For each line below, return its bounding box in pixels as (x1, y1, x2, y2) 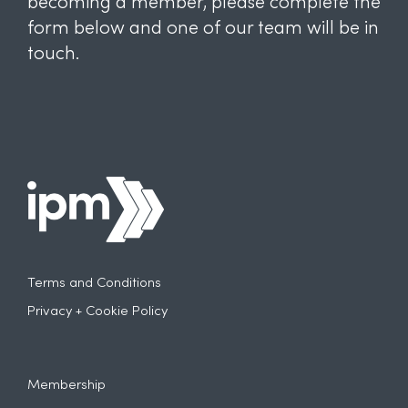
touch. (26, 46, 79, 64)
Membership (26, 378, 106, 392)
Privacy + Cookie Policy (26, 304, 168, 318)
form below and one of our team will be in (26, 20, 379, 38)
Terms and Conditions (26, 276, 161, 290)
